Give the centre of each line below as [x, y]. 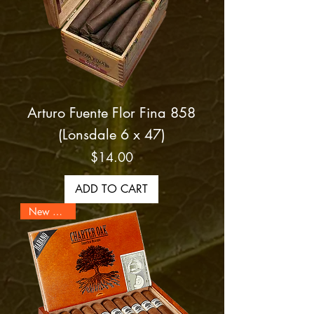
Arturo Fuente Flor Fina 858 [111, 113]
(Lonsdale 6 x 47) [111, 135]
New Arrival [57, 212]
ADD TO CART [111, 189]
